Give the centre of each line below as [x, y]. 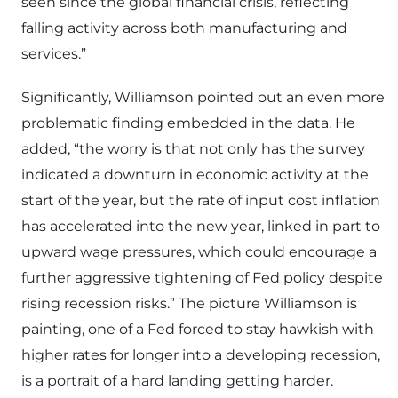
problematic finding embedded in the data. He [188, 123]
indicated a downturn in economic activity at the [195, 175]
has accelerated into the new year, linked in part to [201, 227]
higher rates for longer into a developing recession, [201, 355]
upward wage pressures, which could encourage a [199, 252]
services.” [54, 54]
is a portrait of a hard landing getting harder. [177, 381]
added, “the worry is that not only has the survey [193, 149]
